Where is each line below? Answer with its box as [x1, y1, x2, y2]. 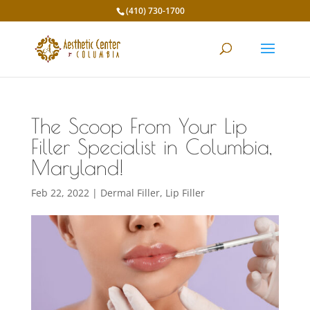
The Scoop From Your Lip [30, 113, 247, 138]
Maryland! [30, 155, 124, 179]
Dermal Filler [100, 186, 160, 199]
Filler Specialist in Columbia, [30, 134, 272, 158]
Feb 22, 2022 [30, 186, 89, 199]
